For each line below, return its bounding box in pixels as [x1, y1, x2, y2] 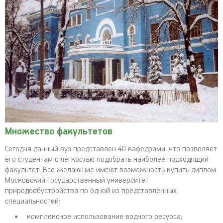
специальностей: [5, 197, 60, 206]
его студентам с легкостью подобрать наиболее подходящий [5, 155, 209, 164]
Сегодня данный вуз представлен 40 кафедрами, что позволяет [5, 144, 217, 154]
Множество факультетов [5, 126, 112, 137]
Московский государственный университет [5, 176, 149, 185]
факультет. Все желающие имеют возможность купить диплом [5, 165, 216, 175]
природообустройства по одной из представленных [5, 186, 177, 196]
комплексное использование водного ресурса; [27, 212, 182, 222]
